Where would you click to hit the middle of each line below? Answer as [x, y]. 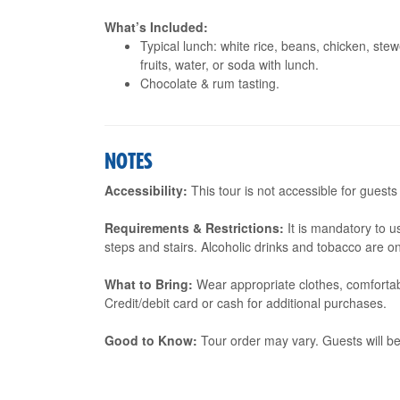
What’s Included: [156, 27]
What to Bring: [149, 284]
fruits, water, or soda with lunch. [229, 64]
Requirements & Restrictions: [194, 228]
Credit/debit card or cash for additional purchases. [246, 303]
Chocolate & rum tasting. [210, 83]
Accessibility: [146, 190]
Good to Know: [151, 340]
